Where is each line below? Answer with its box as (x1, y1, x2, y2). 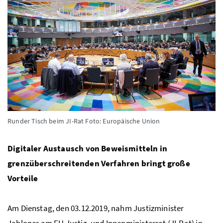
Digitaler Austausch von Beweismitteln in (7, 143, 168, 154)
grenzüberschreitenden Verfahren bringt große (7, 158, 190, 169)
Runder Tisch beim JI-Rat (7, 116, 86, 126)
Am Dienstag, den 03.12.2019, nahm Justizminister (7, 203, 184, 214)
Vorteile (7, 173, 38, 184)
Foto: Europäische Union (85, 116, 160, 126)
